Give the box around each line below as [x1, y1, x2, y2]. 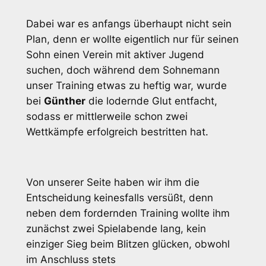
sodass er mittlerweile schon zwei [26, 110, 188, 122]
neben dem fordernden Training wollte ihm [26, 207, 230, 220]
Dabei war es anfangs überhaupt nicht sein [26, 17, 232, 30]
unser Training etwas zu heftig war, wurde [26, 79, 227, 91]
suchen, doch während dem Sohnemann [26, 64, 220, 76]
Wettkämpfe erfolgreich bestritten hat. [26, 125, 208, 138]
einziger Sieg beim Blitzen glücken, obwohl [26, 238, 230, 251]
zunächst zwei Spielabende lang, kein [26, 223, 206, 235]
